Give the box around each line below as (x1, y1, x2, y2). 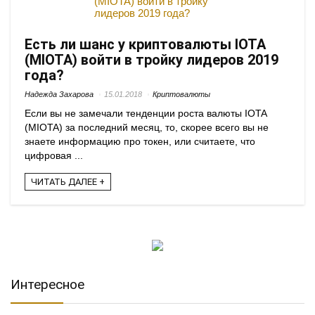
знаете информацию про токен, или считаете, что (25, 136, 255, 148)
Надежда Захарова (25, 90, 94, 98)
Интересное (11, 276, 84, 292)
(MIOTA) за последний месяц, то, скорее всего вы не (25, 122, 269, 134)
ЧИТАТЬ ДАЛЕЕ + (31, 176, 105, 188)
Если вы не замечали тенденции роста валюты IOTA (25, 108, 266, 120)
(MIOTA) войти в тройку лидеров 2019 (25, 51, 278, 68)
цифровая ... (25, 150, 83, 162)
